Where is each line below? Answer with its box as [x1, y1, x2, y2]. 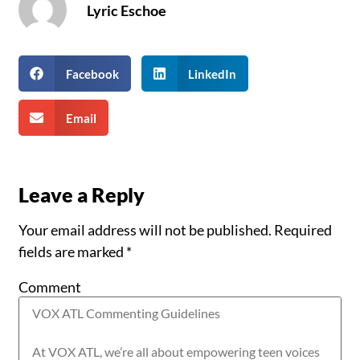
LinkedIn [188, 66, 236, 81]
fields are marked [18, 243, 126, 261]
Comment [18, 277, 81, 296]
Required [274, 221, 332, 239]
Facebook [65, 66, 119, 81]
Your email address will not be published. [18, 221, 272, 239]
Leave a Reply [18, 182, 145, 207]
